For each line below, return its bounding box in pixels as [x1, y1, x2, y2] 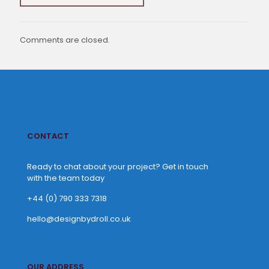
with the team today [27, 172, 104, 184]
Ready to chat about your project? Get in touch [27, 161, 208, 173]
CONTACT [27, 130, 69, 142]
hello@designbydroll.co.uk [27, 213, 131, 225]
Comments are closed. [20, 34, 110, 46]
